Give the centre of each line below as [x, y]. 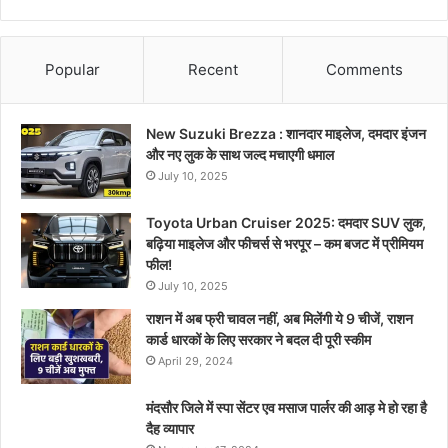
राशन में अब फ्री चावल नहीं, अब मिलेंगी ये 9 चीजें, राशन [279, 318]
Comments [365, 69]
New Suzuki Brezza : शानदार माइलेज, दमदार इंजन [286, 133]
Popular [72, 69]
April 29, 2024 [195, 360]
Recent [212, 69]
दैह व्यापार [170, 428]
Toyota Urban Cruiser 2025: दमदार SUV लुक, [286, 222]
